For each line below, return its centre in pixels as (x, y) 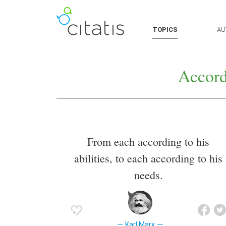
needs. (148, 175)
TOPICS (165, 30)
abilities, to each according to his (148, 158)
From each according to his (148, 142)
